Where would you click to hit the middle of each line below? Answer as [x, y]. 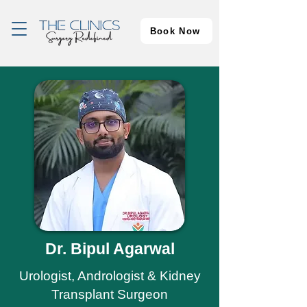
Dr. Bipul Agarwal [110, 249]
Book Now [175, 31]
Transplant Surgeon [110, 294]
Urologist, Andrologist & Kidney [110, 276]
